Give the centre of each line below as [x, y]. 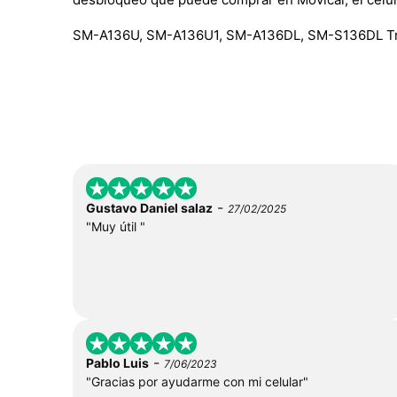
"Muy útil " [116, 226]
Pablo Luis [117, 362]
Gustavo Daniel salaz [149, 207]
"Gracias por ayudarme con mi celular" [197, 381]
